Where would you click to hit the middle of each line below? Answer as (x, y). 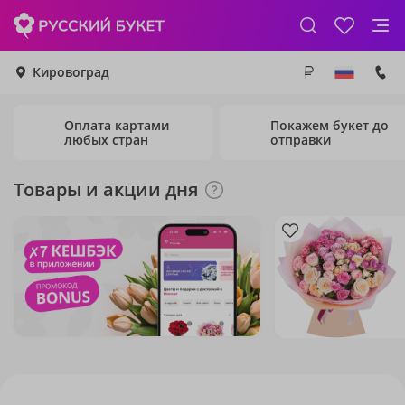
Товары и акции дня (106, 189)
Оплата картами (117, 125)
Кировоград (71, 72)
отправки (301, 139)
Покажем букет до (330, 125)
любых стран (106, 139)
